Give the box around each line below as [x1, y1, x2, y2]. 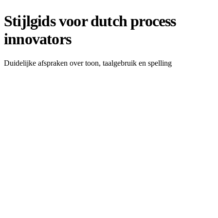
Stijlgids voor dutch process [4, 12, 176, 30]
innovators [4, 30, 71, 48]
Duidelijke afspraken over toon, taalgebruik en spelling [4, 58, 172, 67]
